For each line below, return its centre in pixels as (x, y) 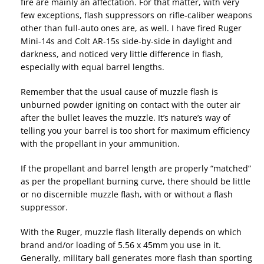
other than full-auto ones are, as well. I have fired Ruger (131, 28)
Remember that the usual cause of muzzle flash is (119, 91)
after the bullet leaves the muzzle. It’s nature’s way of (126, 117)
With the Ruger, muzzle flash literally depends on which (131, 232)
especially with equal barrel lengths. (93, 67)
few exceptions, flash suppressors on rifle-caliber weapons (136, 15)
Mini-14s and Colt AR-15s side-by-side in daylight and (126, 41)
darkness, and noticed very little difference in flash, (122, 54)
